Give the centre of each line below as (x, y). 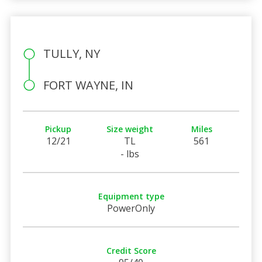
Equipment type (131, 196)
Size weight (130, 129)
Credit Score (131, 250)
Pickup (58, 129)
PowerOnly (131, 208)
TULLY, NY (71, 53)
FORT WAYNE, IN (88, 85)
